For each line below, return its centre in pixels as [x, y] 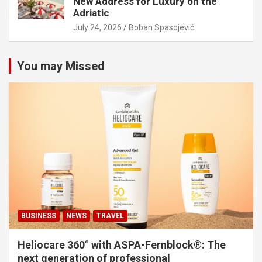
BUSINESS [39, 216]
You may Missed [61, 66]
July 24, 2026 [97, 27]
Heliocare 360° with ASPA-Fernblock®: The [122, 244]
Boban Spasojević [161, 27]
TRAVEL [110, 216]
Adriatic [91, 13]
